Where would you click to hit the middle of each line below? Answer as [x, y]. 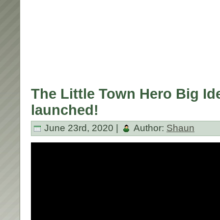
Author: [149, 128]
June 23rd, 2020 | [81, 128]
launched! [65, 110]
